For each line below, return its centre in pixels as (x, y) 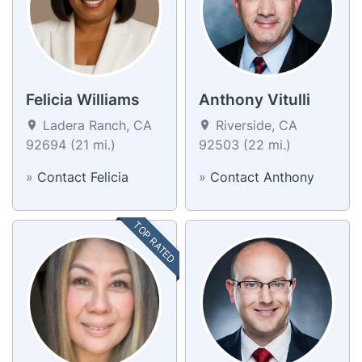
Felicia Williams (82, 99)
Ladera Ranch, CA (95, 125)
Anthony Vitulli (255, 99)
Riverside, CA (255, 125)
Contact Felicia (83, 177)
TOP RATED (155, 242)
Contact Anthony (262, 177)
